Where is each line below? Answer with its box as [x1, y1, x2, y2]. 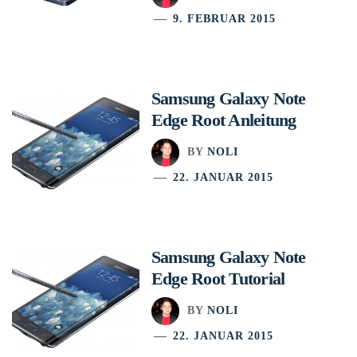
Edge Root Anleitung [151, 109, 296, 130]
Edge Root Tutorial [151, 268, 285, 288]
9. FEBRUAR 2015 [173, 12, 277, 25]
